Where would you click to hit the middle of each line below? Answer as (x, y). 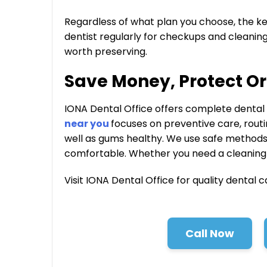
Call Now (209, 233)
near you (88, 124)
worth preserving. (106, 52)
